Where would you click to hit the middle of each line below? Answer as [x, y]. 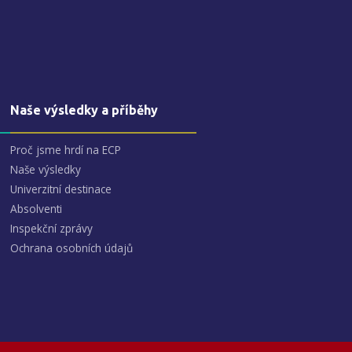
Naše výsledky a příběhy [84, 110]
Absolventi [36, 209]
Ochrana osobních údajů [71, 248]
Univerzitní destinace [61, 189]
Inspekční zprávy [51, 229]
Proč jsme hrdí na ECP [66, 150]
